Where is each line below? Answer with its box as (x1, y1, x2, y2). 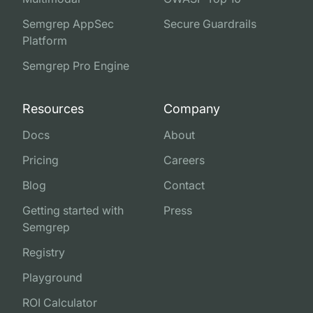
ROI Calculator (22, 296, 97, 310)
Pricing (22, 153, 59, 168)
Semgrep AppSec (22, 17, 114, 31)
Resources (22, 101, 84, 117)
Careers (163, 153, 205, 168)
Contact (163, 178, 205, 193)
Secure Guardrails (163, 17, 256, 31)
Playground (22, 270, 82, 285)
